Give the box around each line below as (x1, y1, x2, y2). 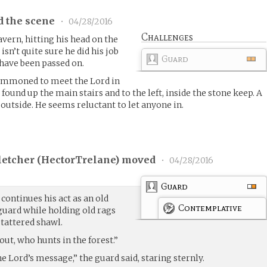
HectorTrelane (41, 154, 116, 166)
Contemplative (178, 201, 243, 213)
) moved (115, 154, 159, 166)
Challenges (141, 30, 194, 43)
